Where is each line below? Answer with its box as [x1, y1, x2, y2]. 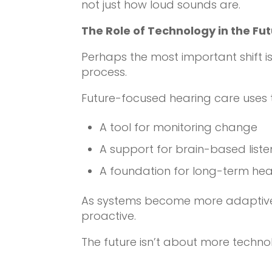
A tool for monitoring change [100, 119, 258, 135]
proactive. [81, 208, 137, 223]
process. [81, 64, 127, 80]
